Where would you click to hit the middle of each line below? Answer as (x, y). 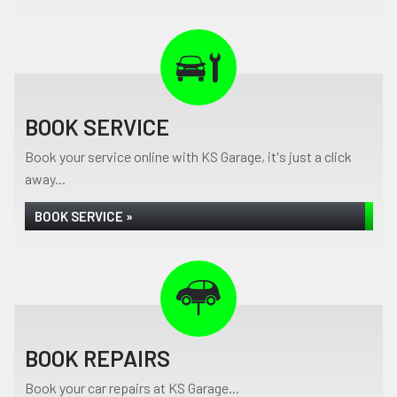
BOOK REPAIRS (97, 358)
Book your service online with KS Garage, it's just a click (188, 156)
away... (45, 179)
